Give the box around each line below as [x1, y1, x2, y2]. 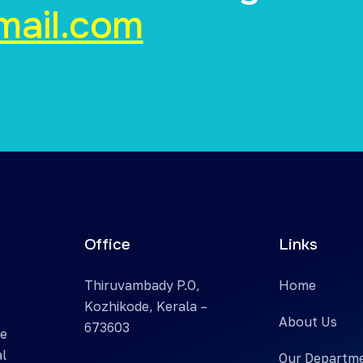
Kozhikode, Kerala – [83, 298, 207, 315]
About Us [279, 314, 338, 331]
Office [83, 235, 130, 255]
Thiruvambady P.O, [83, 277, 200, 294]
